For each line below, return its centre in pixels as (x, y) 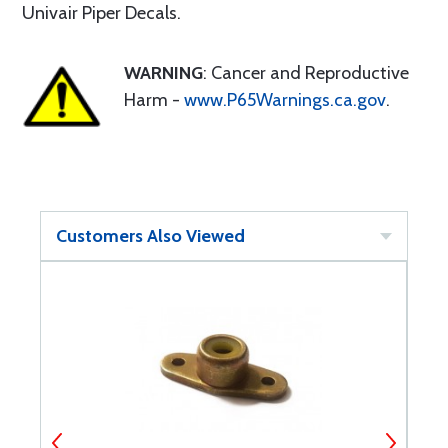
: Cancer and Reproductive (306, 73)
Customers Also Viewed (150, 236)
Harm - (154, 100)
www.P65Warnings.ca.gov (285, 100)
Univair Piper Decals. (101, 13)
